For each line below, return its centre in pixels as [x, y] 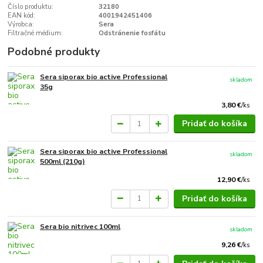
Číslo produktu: [31, 6]
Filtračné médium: [36, 33]
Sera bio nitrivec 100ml [80, 226]
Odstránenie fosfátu [132, 33]
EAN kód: [22, 15]
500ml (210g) [63, 162]
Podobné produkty [54, 51]
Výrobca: [21, 24]
